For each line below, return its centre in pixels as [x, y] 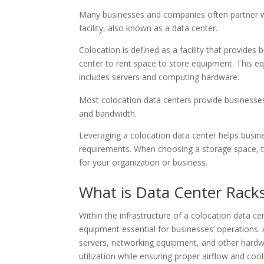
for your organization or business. [143, 162]
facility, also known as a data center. [148, 28]
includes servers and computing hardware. [159, 77]
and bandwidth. [108, 113]
